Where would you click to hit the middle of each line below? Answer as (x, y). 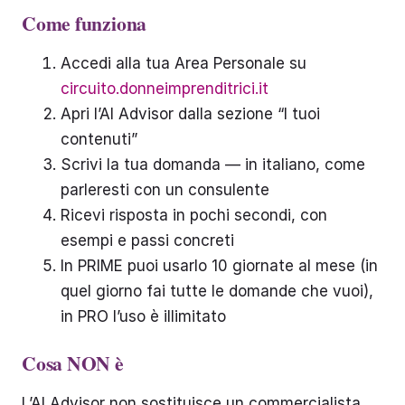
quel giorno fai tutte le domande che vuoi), (217, 291)
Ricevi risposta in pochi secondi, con (193, 215)
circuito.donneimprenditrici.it (164, 88)
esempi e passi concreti (147, 240)
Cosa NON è (73, 363)
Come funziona (85, 24)
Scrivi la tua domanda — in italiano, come (212, 164)
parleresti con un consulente (165, 189)
